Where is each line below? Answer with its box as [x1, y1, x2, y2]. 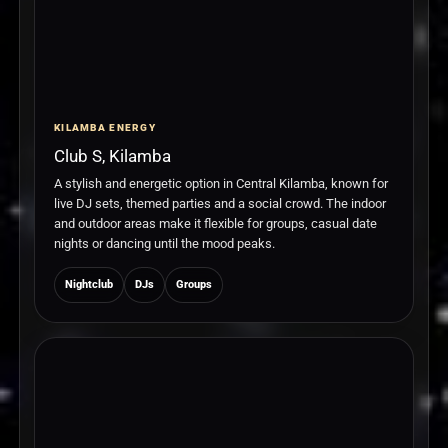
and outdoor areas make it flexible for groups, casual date [54, 216, 377, 232]
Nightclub [65, 278, 113, 292]
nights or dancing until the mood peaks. [54, 236, 275, 252]
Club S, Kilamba [54, 146, 171, 167]
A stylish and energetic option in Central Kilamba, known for [54, 176, 388, 192]
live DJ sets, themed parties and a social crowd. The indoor [54, 196, 386, 212]
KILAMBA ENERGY [54, 122, 156, 134]
